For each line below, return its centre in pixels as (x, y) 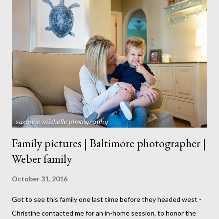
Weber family (42, 159)
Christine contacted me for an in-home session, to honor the (104, 213)
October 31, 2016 (40, 179)
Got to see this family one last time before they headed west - (107, 199)
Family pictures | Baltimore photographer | (109, 143)
